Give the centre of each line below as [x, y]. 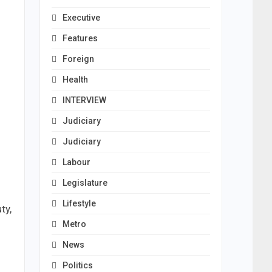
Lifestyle [79, 203]
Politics [77, 265]
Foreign [78, 59]
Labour [76, 162]
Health [75, 80]
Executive [81, 18]
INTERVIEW [84, 100]
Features [80, 38]
